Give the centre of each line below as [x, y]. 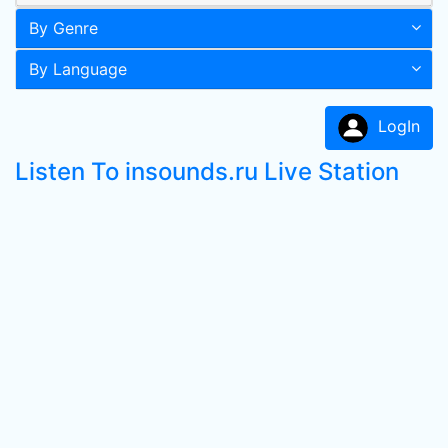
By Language [78, 69]
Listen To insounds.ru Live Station [207, 171]
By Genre [63, 28]
